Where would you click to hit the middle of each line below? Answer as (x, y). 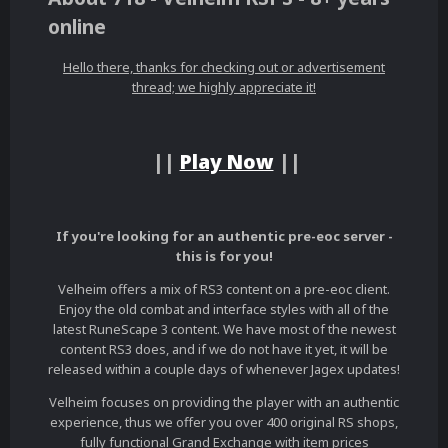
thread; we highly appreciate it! (224, 86)
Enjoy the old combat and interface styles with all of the (224, 309)
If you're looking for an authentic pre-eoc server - (224, 236)
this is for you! (224, 256)
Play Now (226, 162)
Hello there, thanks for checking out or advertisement (224, 66)
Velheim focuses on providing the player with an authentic (224, 402)
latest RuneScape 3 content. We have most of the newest (224, 329)
